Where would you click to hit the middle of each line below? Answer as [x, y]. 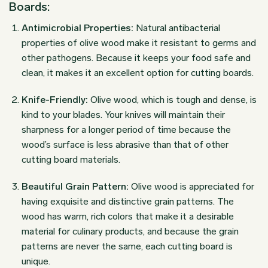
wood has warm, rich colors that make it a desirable [127, 216]
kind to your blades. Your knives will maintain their [123, 114]
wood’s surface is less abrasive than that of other [125, 144]
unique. [36, 261]
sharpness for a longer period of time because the [126, 129]
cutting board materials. [71, 159]
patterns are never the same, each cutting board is [127, 246]
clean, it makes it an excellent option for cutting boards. [137, 72]
